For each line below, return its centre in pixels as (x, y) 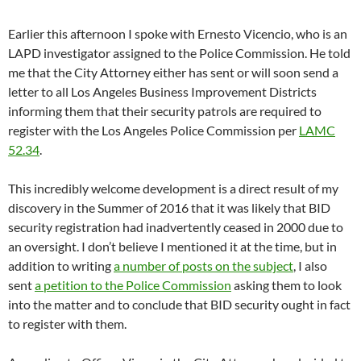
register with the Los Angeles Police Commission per (154, 130)
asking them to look (286, 284)
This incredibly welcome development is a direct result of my (173, 188)
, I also (310, 265)
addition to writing (61, 265)
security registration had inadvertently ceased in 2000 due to (176, 226)
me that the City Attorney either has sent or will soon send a (173, 72)
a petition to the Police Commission (133, 284)
